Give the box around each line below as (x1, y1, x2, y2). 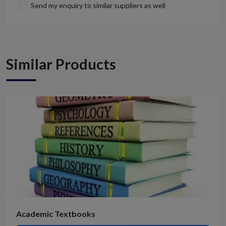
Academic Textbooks (16, 209, 95, 219)
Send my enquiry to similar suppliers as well (31, 1, 165, 10)
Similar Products (6, 55, 116, 73)
